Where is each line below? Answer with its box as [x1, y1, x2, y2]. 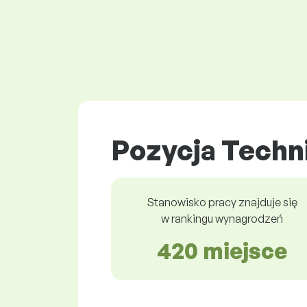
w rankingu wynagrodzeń [161, 211, 283, 225]
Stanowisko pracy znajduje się [147, 195, 297, 209]
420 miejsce [157, 236, 287, 265]
